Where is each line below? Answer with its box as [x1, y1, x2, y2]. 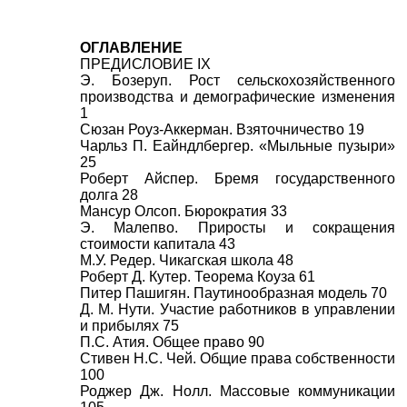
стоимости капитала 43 [80, 236, 235, 252]
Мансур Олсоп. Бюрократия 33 [80, 203, 287, 219]
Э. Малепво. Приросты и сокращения [80, 220, 395, 235]
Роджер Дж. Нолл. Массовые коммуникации [80, 383, 395, 399]
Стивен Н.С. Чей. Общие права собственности [80, 351, 395, 366]
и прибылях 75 [80, 318, 179, 333]
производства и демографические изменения [80, 89, 395, 104]
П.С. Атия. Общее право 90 [80, 334, 264, 350]
